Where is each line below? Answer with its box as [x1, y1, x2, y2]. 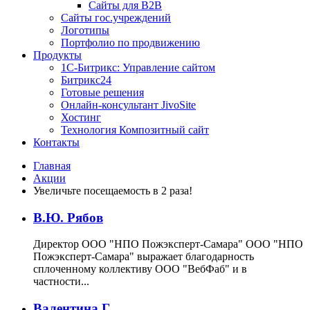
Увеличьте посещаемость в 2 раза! [33, 185, 192, 197]
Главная [33, 160, 71, 172]
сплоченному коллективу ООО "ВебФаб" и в [33, 263, 247, 275]
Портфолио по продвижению [61, 37, 200, 48]
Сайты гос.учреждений [61, 12, 171, 24]
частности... [33, 275, 89, 288]
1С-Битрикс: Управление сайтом [61, 62, 215, 73]
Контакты [33, 136, 80, 148]
